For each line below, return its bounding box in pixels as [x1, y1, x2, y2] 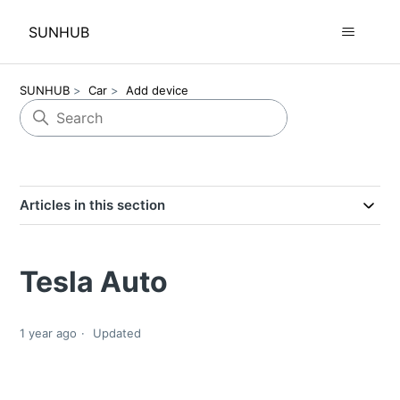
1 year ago [20, 326, 78, 341]
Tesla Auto [20, 264, 169, 299]
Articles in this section [20, 196, 166, 213]
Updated [93, 326, 142, 341]
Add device [126, 83, 189, 97]
